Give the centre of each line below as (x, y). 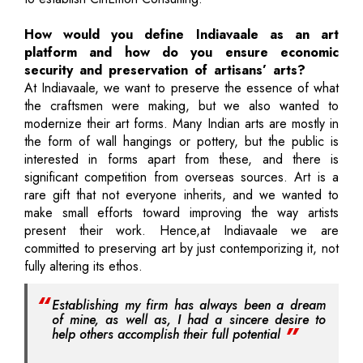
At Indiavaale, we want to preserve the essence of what (181, 88)
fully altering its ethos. (83, 266)
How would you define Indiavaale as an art (181, 34)
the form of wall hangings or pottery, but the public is (181, 141)
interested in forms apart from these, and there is (181, 159)
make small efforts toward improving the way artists (181, 212)
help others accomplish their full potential (168, 334)
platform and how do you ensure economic (181, 52)
